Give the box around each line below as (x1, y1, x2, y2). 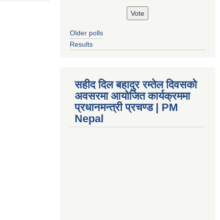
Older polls (70, 29, 103, 37)
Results (70, 40, 93, 49)
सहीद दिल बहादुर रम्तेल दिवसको (75, 79, 197, 91)
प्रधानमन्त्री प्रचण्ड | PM (75, 101, 178, 114)
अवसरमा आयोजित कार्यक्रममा (75, 90, 190, 103)
